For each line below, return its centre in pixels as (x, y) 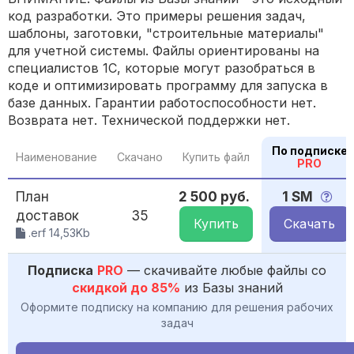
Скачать (309, 224)
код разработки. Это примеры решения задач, (157, 16)
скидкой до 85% (126, 288)
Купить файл (216, 157)
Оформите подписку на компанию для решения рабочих (177, 307)
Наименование (56, 157)
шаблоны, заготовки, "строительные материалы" (166, 34)
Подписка (60, 271)
